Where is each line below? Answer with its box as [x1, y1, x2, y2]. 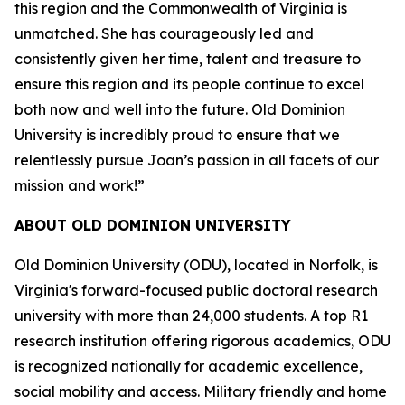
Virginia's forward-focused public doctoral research [14, 281, 378, 299]
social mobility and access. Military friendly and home [14, 382, 387, 400]
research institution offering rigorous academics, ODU [14, 332, 391, 350]
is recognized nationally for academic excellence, [14, 357, 363, 375]
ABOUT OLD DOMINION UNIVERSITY [14, 216, 291, 234]
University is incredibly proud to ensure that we [14, 126, 340, 144]
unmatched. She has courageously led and [14, 24, 314, 42]
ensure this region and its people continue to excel [14, 75, 364, 93]
